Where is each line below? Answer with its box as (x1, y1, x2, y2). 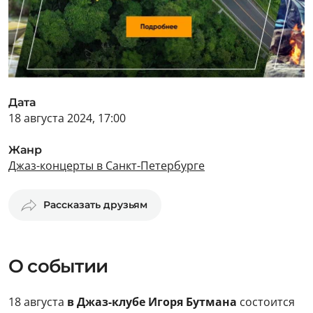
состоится (237, 294, 295, 310)
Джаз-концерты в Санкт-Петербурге (8, 158, 205, 173)
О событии (8, 255, 108, 277)
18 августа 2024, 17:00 (8, 110, 126, 126)
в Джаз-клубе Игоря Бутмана (64, 294, 237, 310)
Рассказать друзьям (43, 198, 147, 211)
